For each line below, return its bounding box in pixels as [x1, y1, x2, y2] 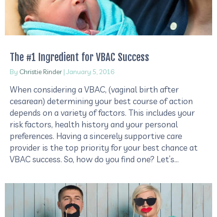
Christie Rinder [19, 67, 62, 76]
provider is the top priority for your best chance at [10, 142, 198, 153]
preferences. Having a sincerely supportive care [10, 130, 182, 141]
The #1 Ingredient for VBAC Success [10, 50, 149, 63]
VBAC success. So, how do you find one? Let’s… [10, 154, 179, 164]
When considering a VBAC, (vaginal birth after [10, 84, 179, 94]
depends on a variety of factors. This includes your [10, 107, 195, 118]
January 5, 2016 [66, 67, 114, 76]
